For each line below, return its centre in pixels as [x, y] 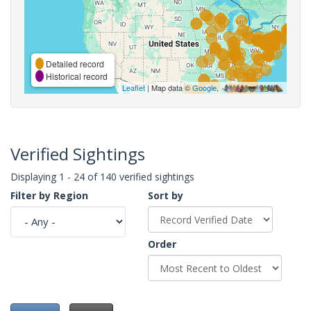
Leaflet [134, 87]
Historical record [76, 76]
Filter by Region [49, 195]
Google [204, 87]
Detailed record [74, 63]
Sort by [166, 195]
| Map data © [169, 87]
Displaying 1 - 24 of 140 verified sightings [102, 176]
